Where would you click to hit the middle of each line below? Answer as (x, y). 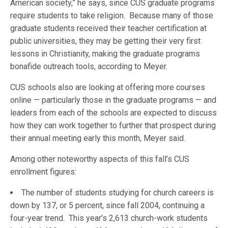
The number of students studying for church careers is (118, 193)
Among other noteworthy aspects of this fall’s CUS (100, 159)
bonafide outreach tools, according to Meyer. (89, 66)
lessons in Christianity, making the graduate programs (105, 54)
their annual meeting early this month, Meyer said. (98, 138)
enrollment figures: (44, 172)
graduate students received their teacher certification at (109, 28)
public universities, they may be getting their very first (106, 41)
